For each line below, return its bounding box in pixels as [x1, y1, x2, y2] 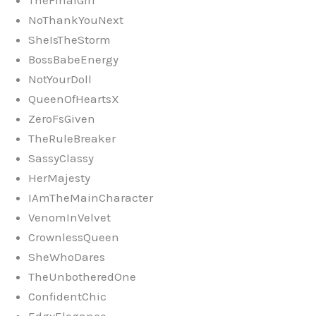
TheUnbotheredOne [28, 269, 136, 284]
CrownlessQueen [28, 229, 119, 244]
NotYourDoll [28, 71, 92, 86]
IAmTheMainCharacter [28, 190, 153, 205]
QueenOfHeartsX [28, 91, 119, 106]
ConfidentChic [28, 288, 107, 303]
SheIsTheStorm [28, 32, 111, 47]
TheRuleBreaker [28, 130, 116, 145]
